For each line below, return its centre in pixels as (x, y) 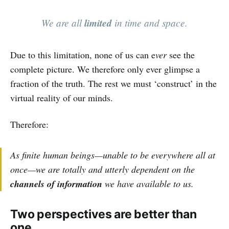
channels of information (56, 184)
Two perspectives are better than (104, 214)
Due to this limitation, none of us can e (83, 55)
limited (98, 23)
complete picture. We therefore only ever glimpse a (105, 69)
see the (181, 55)
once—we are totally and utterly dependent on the (102, 169)
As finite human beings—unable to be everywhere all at (113, 155)
